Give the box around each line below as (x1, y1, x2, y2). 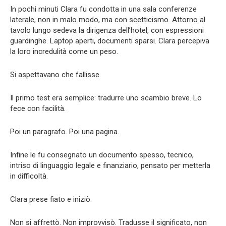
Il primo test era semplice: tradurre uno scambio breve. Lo (10, 93, 202, 103)
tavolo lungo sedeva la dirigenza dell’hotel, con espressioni (10, 26, 204, 35)
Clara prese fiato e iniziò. (10, 195, 92, 204)
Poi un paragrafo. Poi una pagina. (10, 127, 119, 137)
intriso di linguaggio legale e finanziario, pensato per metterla (10, 161, 210, 171)
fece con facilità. (10, 104, 66, 114)
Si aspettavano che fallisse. (10, 70, 101, 80)
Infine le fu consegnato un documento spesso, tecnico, (10, 150, 194, 160)
